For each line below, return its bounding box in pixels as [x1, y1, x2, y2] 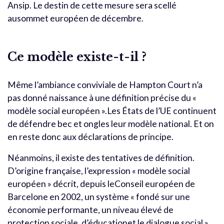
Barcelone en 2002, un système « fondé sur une [7, 191, 190, 202]
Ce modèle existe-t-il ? [7, 49, 146, 64]
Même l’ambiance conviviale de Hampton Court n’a [7, 79, 202, 90]
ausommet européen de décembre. [7, 12, 143, 23]
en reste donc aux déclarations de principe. [7, 131, 173, 142]
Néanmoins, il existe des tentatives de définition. [7, 152, 194, 163]
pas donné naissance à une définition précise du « [7, 92, 196, 103]
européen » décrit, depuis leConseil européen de [7, 178, 195, 189]
